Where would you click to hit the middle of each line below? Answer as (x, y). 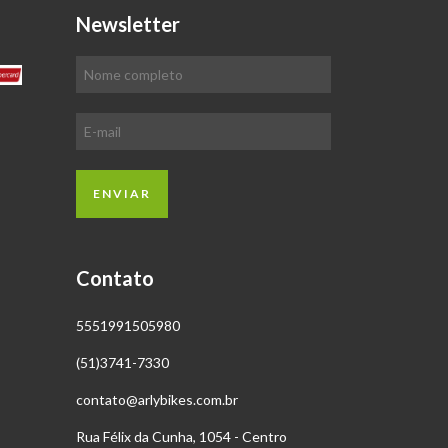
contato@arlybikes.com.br (157, 399)
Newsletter (128, 24)
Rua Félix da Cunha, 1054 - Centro (181, 436)
